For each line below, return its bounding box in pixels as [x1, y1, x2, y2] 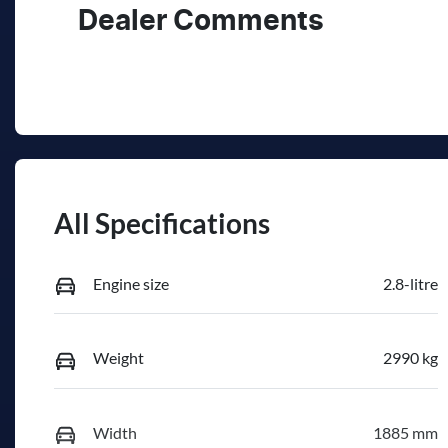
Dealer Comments [78, 7, 324, 36]
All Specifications [54, 205, 270, 240]
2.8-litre [382, 273, 438, 293]
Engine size [93, 273, 169, 293]
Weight [93, 348, 144, 368]
